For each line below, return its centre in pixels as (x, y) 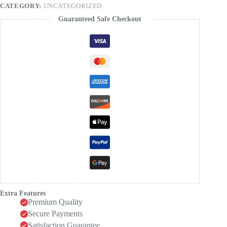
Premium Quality (55, 202)
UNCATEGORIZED (72, 6)
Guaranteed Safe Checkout (100, 19)
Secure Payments (55, 214)
